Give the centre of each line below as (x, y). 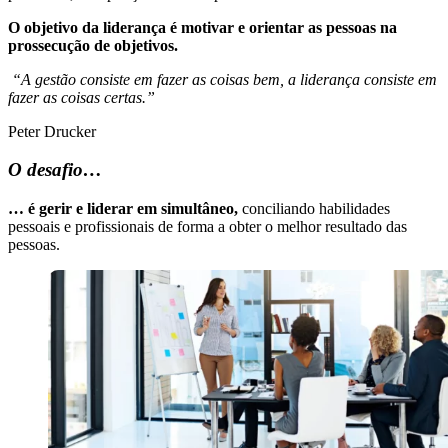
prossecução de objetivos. (93, 45)
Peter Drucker (52, 131)
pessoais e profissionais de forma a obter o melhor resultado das (207, 227)
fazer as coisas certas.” (81, 97)
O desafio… (55, 170)
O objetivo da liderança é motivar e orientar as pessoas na (202, 27)
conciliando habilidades (314, 209)
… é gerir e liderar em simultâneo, (123, 209)
